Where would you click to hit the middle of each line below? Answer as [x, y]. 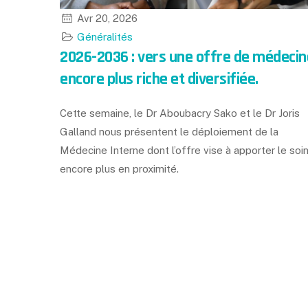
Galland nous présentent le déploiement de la [169, 131]
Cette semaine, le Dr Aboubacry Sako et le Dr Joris [180, 113]
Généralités [105, 36]
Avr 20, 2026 [106, 18]
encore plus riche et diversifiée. [159, 79]
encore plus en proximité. [119, 168]
